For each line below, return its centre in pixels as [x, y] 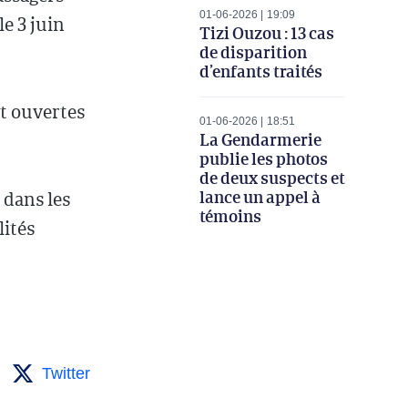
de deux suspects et [272, 178]
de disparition [253, 52]
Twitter [66, 373]
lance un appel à [260, 197]
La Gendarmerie [260, 140]
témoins [230, 216]
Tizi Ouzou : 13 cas [266, 33]
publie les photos [263, 159]
